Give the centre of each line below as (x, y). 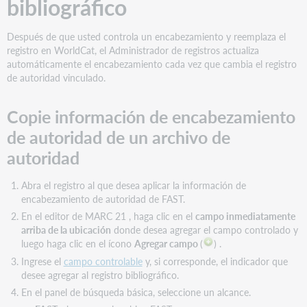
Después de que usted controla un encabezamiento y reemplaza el (147, 37)
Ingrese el (42, 261)
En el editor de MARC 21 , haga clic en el (108, 216)
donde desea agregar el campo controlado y (204, 230)
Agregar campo (167, 244)
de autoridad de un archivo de (119, 137)
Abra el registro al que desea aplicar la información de (133, 185)
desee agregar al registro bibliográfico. (100, 274)
